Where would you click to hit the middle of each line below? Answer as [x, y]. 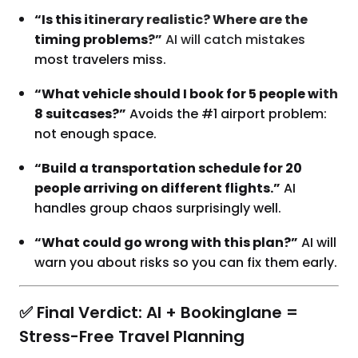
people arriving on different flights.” [158, 189]
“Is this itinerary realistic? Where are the [171, 20]
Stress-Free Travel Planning [132, 336]
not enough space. [96, 134]
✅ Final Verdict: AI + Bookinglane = [159, 312]
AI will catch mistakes [234, 40]
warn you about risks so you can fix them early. [186, 263]
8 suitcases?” [81, 114]
